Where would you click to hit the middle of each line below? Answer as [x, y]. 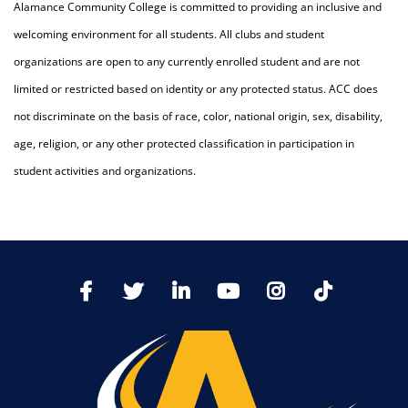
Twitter [171, 287]
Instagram [324, 287]
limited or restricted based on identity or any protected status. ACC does [196, 89]
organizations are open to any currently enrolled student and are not [187, 61]
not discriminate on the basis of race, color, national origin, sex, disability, [198, 116]
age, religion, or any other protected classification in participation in [184, 143]
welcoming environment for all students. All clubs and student [169, 34]
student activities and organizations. [105, 171]
